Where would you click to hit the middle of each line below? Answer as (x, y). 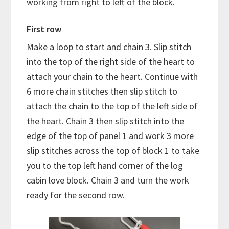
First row (44, 29)
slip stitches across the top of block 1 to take (113, 150)
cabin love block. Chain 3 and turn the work (108, 180)
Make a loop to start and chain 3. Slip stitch (109, 47)
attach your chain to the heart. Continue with (112, 76)
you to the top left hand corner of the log (105, 165)
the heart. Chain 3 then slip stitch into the (106, 121)
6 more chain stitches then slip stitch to (102, 91)
